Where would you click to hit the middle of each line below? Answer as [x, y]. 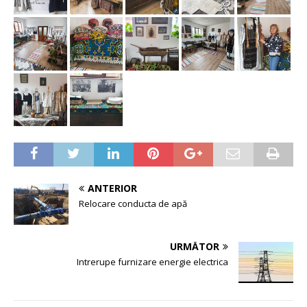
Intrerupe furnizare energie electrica [152, 262]
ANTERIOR [112, 188]
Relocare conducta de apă [133, 204]
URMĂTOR [195, 247]
